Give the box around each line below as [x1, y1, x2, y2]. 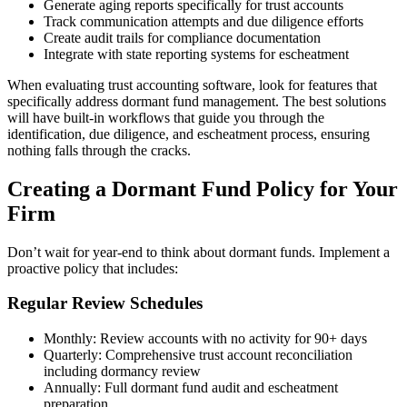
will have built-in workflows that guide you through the [7, 109, 324, 125]
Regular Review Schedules [7, 293, 203, 313]
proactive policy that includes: [7, 260, 178, 276]
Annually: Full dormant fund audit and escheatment [44, 380, 338, 396]
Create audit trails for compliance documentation [44, 29, 321, 45]
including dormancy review [44, 363, 201, 380]
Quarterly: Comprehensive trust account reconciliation [44, 347, 352, 363]
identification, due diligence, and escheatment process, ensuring [7, 125, 370, 142]
